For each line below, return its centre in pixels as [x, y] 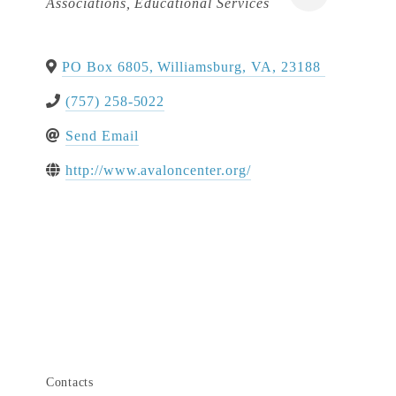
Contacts [70, 383]
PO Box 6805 [105, 66]
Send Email [102, 135]
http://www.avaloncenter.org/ [158, 170]
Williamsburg [200, 66]
